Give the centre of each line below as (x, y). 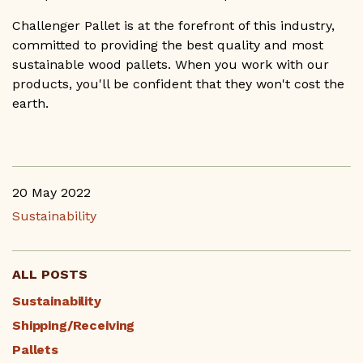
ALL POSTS (50, 275)
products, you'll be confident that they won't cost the (178, 84)
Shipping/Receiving (74, 326)
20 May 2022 (51, 193)
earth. (30, 104)
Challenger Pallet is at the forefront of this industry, (173, 26)
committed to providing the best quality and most (168, 45)
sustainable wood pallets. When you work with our (171, 65)
